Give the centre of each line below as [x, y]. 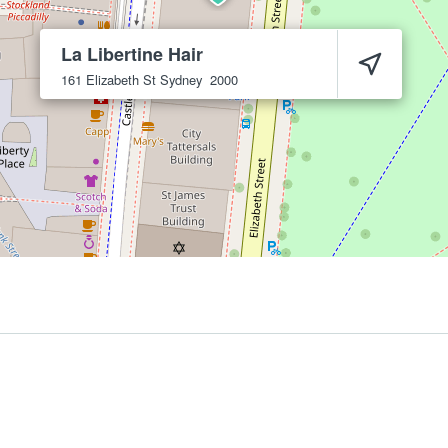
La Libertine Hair [132, 54]
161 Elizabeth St [108, 79]
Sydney [181, 79]
